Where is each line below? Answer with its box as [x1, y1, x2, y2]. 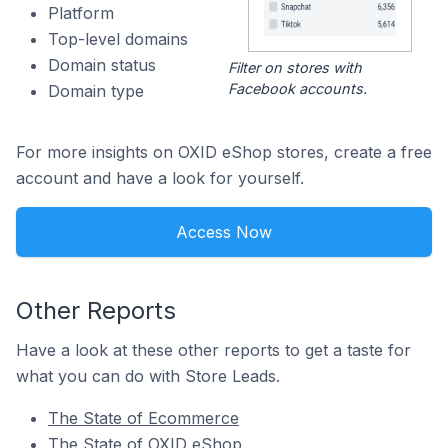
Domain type [48, 81, 144, 101]
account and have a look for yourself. [16, 168, 304, 189]
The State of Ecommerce [48, 408, 239, 429]
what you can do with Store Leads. [16, 366, 280, 387]
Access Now [176, 222, 272, 243]
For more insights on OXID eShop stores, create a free [16, 142, 432, 163]
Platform [48, 3, 114, 23]
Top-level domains [48, 29, 188, 49]
